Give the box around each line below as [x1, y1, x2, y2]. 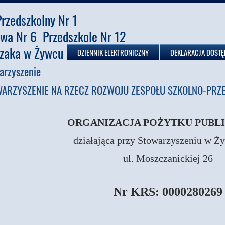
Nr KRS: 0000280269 [113, 185, 222, 198]
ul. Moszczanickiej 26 [123, 152, 213, 164]
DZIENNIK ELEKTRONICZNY [77, 47, 149, 58]
